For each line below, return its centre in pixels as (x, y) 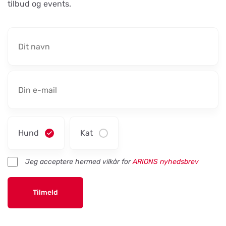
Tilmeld (45, 192)
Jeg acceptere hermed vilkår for (79, 162)
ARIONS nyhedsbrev (166, 162)
